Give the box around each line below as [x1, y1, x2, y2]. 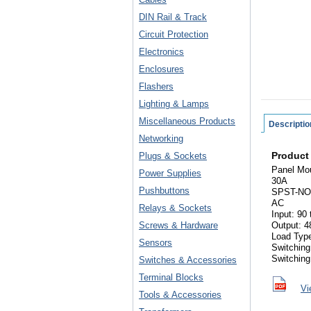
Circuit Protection [139, 29, 208, 40]
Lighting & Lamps [139, 99, 209, 109]
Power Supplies [139, 168, 201, 178]
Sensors [139, 237, 172, 248]
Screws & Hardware [139, 220, 218, 230]
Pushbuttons [139, 185, 190, 196]
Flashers [139, 81, 174, 92]
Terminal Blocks [139, 272, 203, 283]
